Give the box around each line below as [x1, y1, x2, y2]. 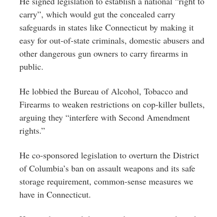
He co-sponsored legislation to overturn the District [19, 149, 199, 161]
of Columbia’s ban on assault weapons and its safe [19, 162, 195, 174]
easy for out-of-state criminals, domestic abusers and [19, 34, 204, 46]
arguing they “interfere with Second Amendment [19, 111, 190, 123]
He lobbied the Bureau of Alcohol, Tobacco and [19, 85, 188, 97]
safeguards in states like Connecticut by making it [19, 21, 194, 33]
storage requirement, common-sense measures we [19, 175, 193, 187]
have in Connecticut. [19, 188, 91, 200]
